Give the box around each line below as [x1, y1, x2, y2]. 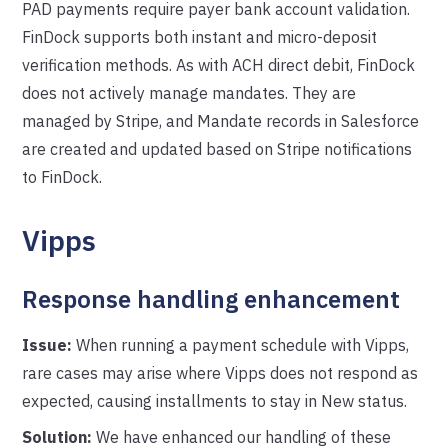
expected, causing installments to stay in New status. [22, 391, 408, 411]
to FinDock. [22, 167, 103, 187]
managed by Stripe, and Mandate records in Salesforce [22, 111, 420, 131]
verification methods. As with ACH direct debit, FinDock [22, 55, 416, 75]
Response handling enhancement [22, 283, 401, 315]
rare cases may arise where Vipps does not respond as [22, 363, 419, 383]
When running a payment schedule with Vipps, [72, 335, 410, 355]
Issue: [22, 335, 73, 355]
